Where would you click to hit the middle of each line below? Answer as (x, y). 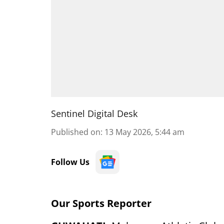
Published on (76, 132)
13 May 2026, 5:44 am (144, 132)
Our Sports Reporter (101, 203)
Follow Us (70, 162)
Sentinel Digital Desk (94, 113)
